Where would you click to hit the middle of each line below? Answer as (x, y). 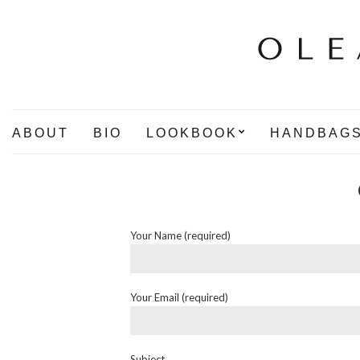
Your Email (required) (179, 298)
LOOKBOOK (192, 133)
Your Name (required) (180, 236)
